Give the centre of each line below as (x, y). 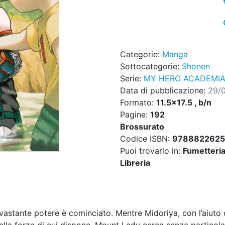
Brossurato (142, 127)
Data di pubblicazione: (164, 91)
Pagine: (135, 115)
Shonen (196, 67)
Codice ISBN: (146, 139)
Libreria (135, 163)
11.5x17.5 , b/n (184, 103)
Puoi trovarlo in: (151, 151)
